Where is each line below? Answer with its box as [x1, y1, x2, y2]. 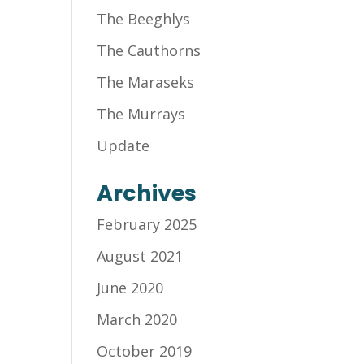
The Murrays [97, 104, 186, 123]
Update [97, 136, 150, 155]
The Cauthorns [97, 41, 201, 60]
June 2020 [97, 278, 164, 297]
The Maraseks [97, 72, 195, 92]
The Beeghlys [97, 9, 191, 28]
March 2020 [97, 310, 178, 329]
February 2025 [97, 214, 197, 234]
